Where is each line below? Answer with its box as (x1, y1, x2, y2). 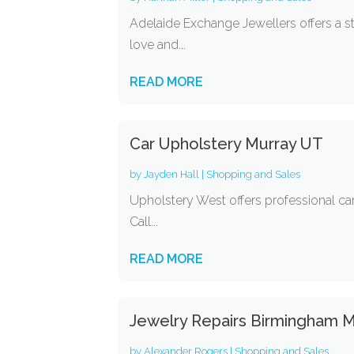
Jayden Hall (144, 168, 200, 180)
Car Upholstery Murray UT (130, 134, 324, 153)
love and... (130, 37, 186, 52)
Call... (130, 214, 159, 229)
